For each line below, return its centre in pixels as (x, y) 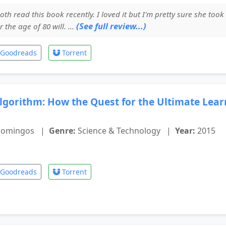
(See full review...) (111, 26)
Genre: (62, 131)
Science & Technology (119, 131)
